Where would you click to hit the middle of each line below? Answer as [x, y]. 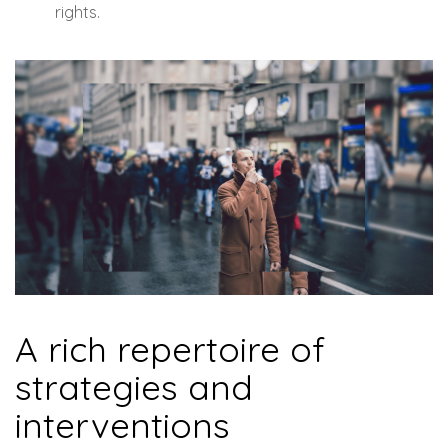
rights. [77, 12]
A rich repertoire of [170, 349]
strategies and [134, 387]
